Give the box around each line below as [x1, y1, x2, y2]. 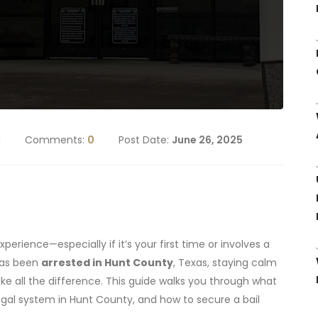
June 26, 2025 [172, 132, 243, 147]
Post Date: [119, 132, 172, 147]
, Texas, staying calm [173, 255, 277, 270]
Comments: [25, 132, 87, 147]
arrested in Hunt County [41, 255, 173, 270]
